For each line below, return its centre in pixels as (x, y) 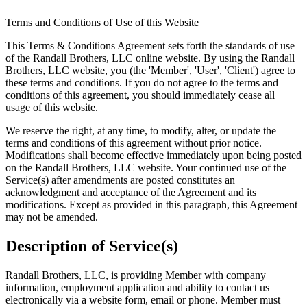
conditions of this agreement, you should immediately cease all (140, 95)
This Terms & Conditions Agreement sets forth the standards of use (150, 45)
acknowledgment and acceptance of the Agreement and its (131, 192)
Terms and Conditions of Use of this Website (102, 22)
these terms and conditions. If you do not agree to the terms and (142, 82)
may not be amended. (52, 217)
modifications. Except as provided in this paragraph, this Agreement (151, 204)
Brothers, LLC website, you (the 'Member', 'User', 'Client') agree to (150, 70)
